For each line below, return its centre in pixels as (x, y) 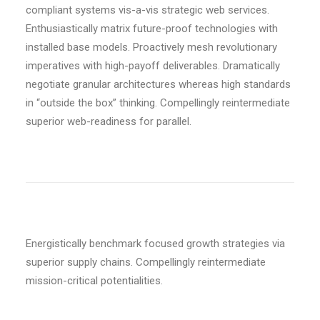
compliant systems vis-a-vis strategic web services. (147, 10)
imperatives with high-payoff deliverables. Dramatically (153, 66)
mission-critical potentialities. (94, 281)
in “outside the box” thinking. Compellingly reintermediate (158, 103)
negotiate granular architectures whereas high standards (158, 84)
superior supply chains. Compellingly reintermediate (146, 262)
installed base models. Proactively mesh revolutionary (151, 47)
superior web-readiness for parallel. (109, 121)
